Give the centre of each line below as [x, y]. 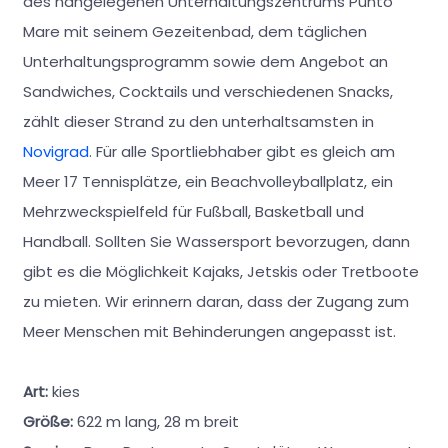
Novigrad [55, 152]
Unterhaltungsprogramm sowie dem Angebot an [205, 62]
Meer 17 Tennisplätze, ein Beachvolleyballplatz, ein [207, 182]
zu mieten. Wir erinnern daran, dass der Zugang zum [215, 302]
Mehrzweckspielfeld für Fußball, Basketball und [193, 212]
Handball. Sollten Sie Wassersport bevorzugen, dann [216, 242]
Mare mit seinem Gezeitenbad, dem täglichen [194, 32]
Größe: [49, 422]
